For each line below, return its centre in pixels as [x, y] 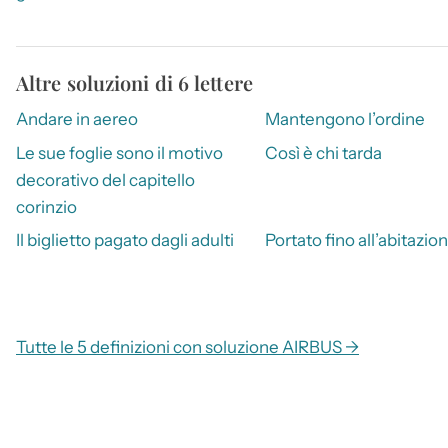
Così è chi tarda [323, 152]
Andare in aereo [77, 119]
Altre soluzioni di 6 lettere [134, 83]
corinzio [46, 206]
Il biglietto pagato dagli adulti [125, 240]
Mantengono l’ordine [344, 119]
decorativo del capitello [105, 179]
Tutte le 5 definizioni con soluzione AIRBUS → [187, 347]
